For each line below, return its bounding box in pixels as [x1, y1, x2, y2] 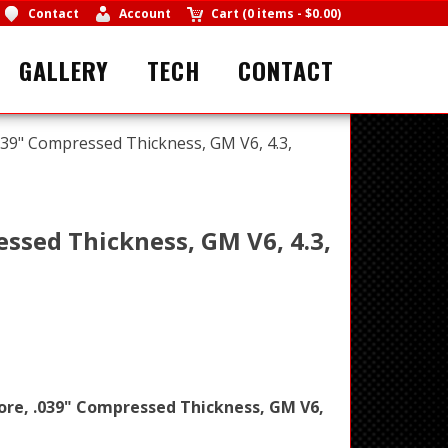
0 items [247, 5, 294, 22]
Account [118, 5, 171, 22]
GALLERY [19, 51, 109, 88]
